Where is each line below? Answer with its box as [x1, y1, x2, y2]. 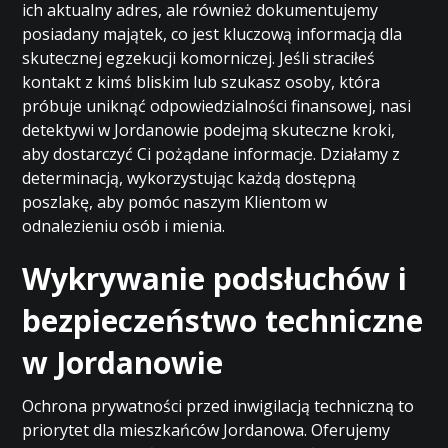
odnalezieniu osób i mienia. [22, 215, 226, 237]
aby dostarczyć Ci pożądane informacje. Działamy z [22, 143, 401, 165]
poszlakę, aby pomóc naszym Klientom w [22, 191, 328, 213]
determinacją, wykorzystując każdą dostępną [22, 167, 357, 189]
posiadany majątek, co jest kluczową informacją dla [22, 23, 403, 45]
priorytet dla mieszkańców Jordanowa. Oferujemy [22, 419, 391, 441]
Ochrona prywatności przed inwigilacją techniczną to [22, 395, 415, 417]
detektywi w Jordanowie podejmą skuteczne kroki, [22, 119, 396, 141]
